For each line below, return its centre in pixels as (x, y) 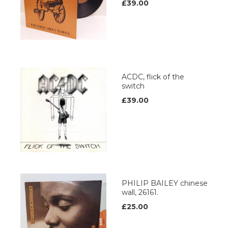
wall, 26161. (140, 193)
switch (133, 86)
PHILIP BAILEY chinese (165, 183)
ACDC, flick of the (153, 77)
